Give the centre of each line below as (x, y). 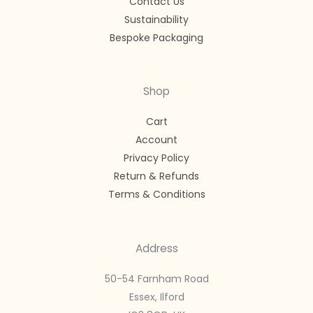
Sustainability (156, 19)
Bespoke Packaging (156, 37)
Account (156, 140)
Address (156, 248)
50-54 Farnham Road (156, 279)
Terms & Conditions (156, 195)
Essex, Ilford (156, 297)
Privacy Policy (156, 158)
